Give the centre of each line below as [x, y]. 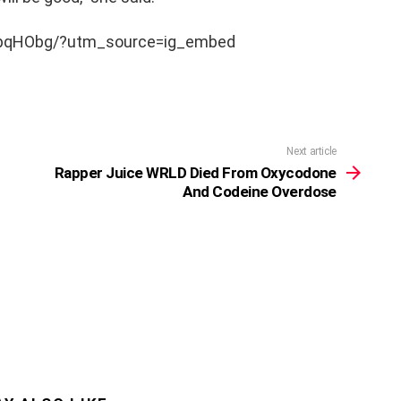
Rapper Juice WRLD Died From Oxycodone [195, 172]
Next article [311, 151]
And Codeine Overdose [260, 191]
